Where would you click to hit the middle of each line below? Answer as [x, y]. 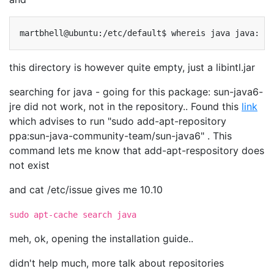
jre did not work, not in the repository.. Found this [125, 106]
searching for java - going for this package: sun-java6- [136, 92]
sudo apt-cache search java [73, 215]
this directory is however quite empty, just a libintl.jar [132, 67]
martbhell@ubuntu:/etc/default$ [93, 33]
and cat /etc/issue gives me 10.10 [86, 190]
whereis [188, 33]
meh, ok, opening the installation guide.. [101, 239]
